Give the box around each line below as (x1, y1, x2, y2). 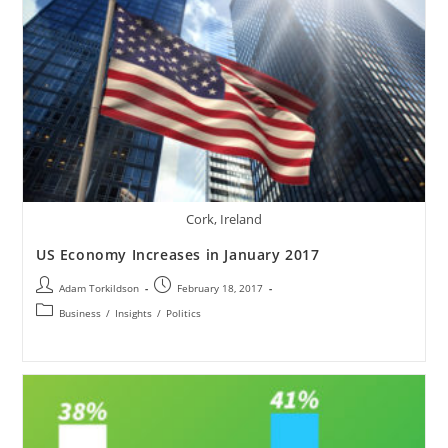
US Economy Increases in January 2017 (35, 245, 320, 265)
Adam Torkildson (58, 281, 139, 296)
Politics (165, 306, 201, 321)
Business (58, 306, 101, 321)
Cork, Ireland (186, 210, 262, 229)
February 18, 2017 (176, 281, 263, 296)
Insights (114, 306, 152, 321)
